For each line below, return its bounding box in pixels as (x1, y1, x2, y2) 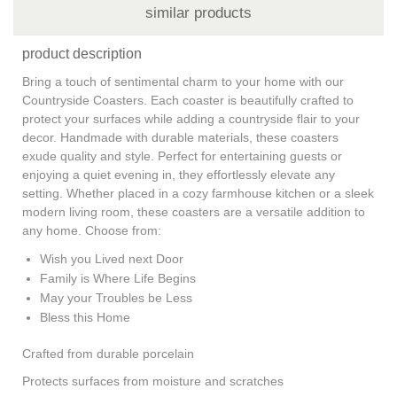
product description (22, 45, 142, 61)
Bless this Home (40, 309, 137, 324)
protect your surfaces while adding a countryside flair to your (22, 111, 360, 126)
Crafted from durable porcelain (22, 346, 194, 361)
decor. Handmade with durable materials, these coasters (22, 129, 339, 144)
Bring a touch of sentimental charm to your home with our (22, 74, 344, 89)
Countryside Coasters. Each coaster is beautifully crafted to (22, 92, 354, 107)
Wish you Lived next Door (40, 251, 183, 266)
